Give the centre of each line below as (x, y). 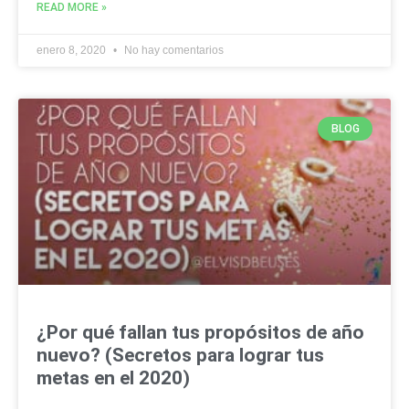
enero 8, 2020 (73, 50)
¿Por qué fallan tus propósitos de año (200, 332)
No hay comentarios (173, 50)
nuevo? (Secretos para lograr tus (180, 355)
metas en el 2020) (113, 378)
